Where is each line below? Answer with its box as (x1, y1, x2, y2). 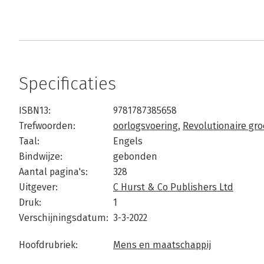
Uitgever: (19, 181, 58, 193)
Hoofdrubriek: (19, 239, 78, 250)
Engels (113, 136, 143, 147)
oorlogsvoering (113, 120, 178, 131)
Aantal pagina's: (19, 166, 88, 177)
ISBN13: (19, 105, 51, 116)
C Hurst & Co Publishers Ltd (113, 181, 233, 193)
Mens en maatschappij (113, 239, 211, 250)
